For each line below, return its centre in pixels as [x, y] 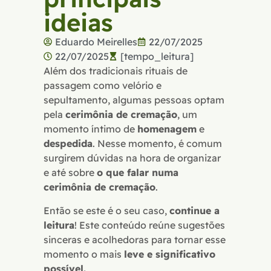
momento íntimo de [90, 129]
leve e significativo [170, 254]
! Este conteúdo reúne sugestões [150, 225]
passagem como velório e [103, 86]
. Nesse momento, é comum [157, 144]
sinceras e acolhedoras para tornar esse [135, 239]
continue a [194, 210]
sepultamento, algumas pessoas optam [134, 100]
